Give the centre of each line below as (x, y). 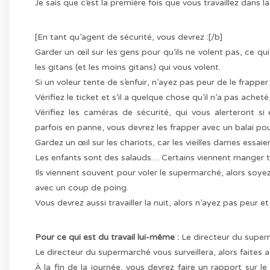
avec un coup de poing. (82, 188)
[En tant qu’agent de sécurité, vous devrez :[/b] (129, 37)
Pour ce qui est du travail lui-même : (107, 237)
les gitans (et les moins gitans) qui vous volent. (128, 67)
